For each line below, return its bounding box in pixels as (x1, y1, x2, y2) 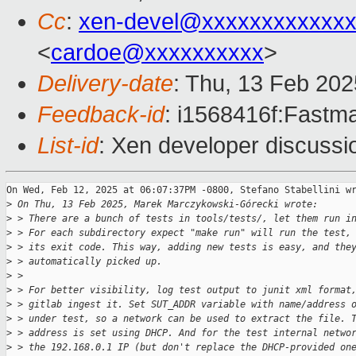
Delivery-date (37, 71, 173, 97)
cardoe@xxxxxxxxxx (51, 40, 264, 66)
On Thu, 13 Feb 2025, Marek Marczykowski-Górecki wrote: (12, 199, 318, 211)
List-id (37, 133, 99, 159)
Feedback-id (37, 102, 164, 128)
